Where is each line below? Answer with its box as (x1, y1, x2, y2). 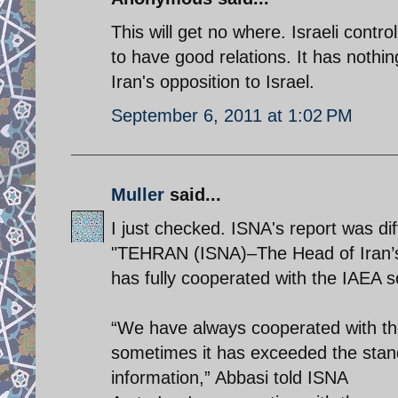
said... (164, 184, 221, 204)
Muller (111, 184, 164, 204)
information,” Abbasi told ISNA (111, 367, 348, 387)
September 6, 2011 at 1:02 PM (111, 105, 353, 125)
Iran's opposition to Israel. (111, 71, 314, 92)
